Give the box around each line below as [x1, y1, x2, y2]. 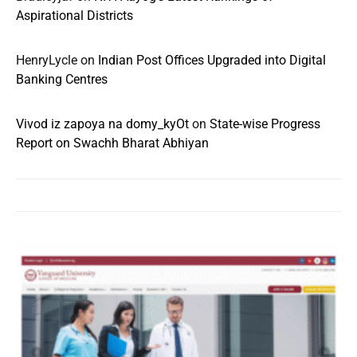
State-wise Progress [210, 116, 320, 131]
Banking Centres [16, 72, 108, 87]
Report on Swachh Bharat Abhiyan [16, 135, 209, 151]
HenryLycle [16, 53, 77, 68]
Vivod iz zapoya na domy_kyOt [16, 116, 189, 131]
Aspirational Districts [16, 8, 133, 23]
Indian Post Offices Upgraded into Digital [98, 53, 326, 68]
